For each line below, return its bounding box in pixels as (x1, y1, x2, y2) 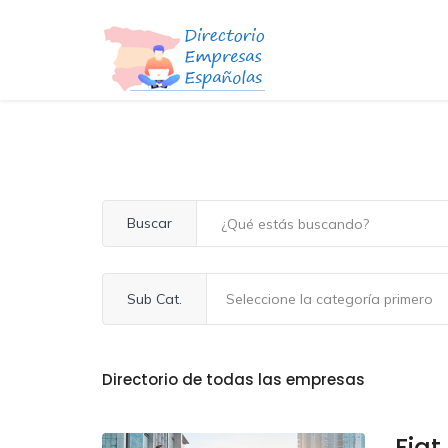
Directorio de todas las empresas (102, 368, 365, 390)
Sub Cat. (127, 289, 182, 308)
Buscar (127, 214, 172, 232)
